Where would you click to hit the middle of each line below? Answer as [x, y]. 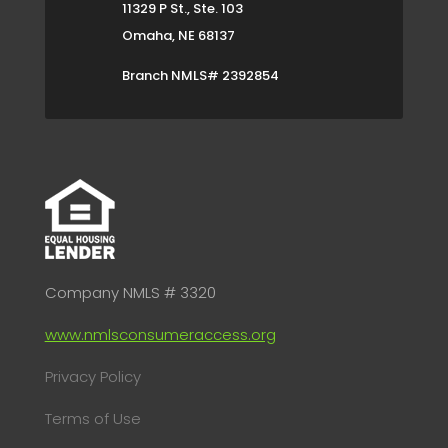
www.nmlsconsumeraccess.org [160, 335]
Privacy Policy [92, 377]
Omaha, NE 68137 [178, 36]
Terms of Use [92, 419]
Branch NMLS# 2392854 [200, 76]
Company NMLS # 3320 [130, 293]
